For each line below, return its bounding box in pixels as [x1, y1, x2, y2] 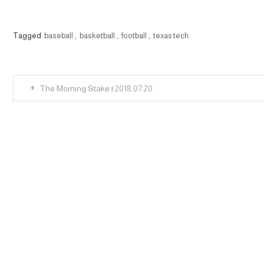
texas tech [153, 31, 189, 40]
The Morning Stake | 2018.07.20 [39, 84, 153, 93]
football [121, 31, 147, 40]
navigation [12, 104, 101, 124]
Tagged [13, 31, 42, 40]
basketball [80, 31, 115, 40]
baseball [44, 31, 73, 40]
